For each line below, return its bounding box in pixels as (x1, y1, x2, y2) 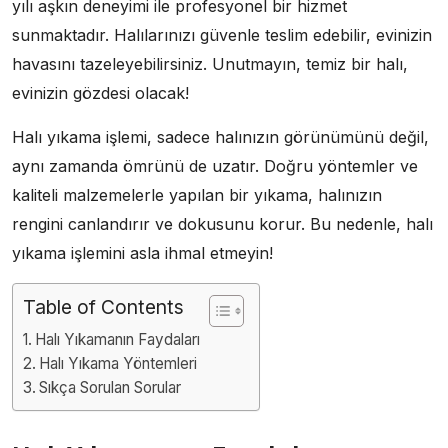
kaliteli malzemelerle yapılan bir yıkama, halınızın (12, 184, 382, 205)
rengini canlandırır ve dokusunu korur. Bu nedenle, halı (12, 213, 433, 234)
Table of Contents (23, 294, 184, 319)
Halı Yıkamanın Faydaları (35, 329, 201, 349)
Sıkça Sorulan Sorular (39, 377, 182, 397)
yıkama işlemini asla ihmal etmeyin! (12, 242, 273, 263)
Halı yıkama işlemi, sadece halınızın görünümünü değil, (12, 126, 429, 147)
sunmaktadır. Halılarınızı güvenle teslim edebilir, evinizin (12, 24, 432, 45)
